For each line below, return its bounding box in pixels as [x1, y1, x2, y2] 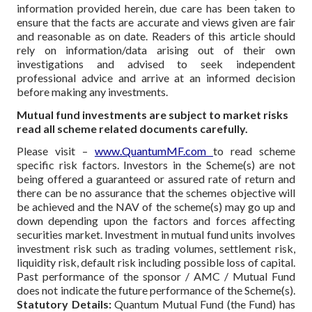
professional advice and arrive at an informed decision [17, 70, 295, 84]
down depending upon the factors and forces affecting [17, 214, 295, 228]
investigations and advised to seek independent [17, 56, 295, 70]
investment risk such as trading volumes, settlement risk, [17, 242, 295, 256]
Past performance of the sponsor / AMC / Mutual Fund [17, 270, 295, 283]
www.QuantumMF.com [95, 144, 213, 158]
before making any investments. [17, 84, 168, 98]
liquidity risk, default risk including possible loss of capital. [17, 256, 295, 270]
